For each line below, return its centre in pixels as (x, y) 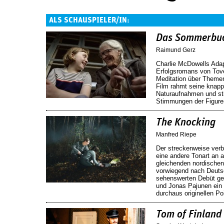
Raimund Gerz (176, 50)
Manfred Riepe (176, 134)
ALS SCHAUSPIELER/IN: (89, 20)
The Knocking (186, 122)
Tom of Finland (189, 214)
